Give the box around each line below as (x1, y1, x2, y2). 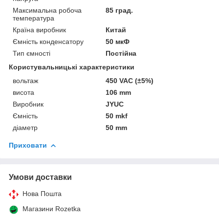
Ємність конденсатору (13, 38, 84, 46)
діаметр (13, 124, 38, 132)
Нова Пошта (22, 190, 62, 198)
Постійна (106, 49, 137, 58)
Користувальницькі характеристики (9, 63, 134, 71)
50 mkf (106, 112, 128, 120)
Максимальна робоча (13, 6, 82, 15)
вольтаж (13, 77, 38, 85)
